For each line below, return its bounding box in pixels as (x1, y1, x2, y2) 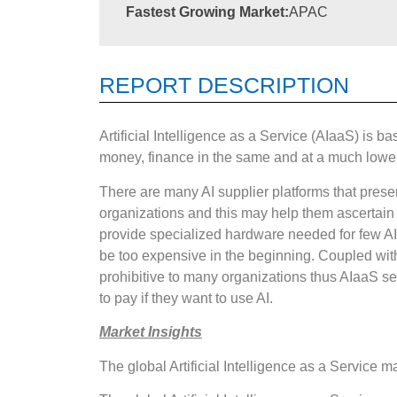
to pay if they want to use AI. (99, 290, 273, 306)
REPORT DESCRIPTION (99, 73, 349, 97)
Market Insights (99, 324, 202, 340)
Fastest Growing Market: (126, 4, 289, 19)
